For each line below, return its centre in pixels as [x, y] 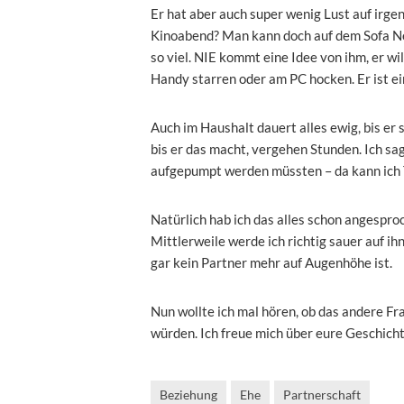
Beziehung [188, 394]
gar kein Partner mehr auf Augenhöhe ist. [271, 262]
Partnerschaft [322, 394]
